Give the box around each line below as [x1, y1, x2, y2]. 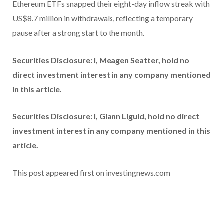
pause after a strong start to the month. [12, 27, 144, 37]
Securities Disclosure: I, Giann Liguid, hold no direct [12, 111, 199, 121]
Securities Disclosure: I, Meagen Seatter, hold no [12, 55, 189, 65]
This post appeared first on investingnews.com [12, 167, 170, 177]
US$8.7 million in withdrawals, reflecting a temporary [12, 13, 193, 23]
